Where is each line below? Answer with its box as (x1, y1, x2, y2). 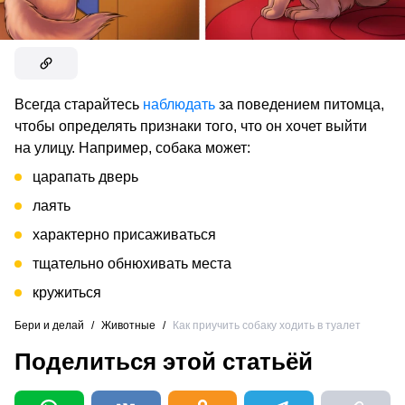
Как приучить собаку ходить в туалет (173, 319, 361, 333)
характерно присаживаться (33, 227, 216, 243)
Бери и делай (14, 319, 84, 333)
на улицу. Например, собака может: (14, 140, 250, 156)
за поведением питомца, (215, 97, 384, 113)
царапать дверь (33, 169, 138, 185)
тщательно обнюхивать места (33, 256, 231, 272)
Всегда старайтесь (14, 97, 143, 113)
